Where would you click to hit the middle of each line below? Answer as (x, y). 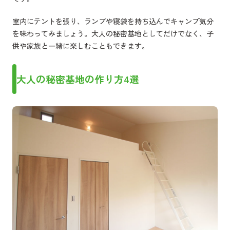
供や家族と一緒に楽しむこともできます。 (81, 45)
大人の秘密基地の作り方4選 (78, 79)
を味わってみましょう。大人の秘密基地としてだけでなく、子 (113, 33)
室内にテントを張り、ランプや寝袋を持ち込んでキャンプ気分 (113, 21)
